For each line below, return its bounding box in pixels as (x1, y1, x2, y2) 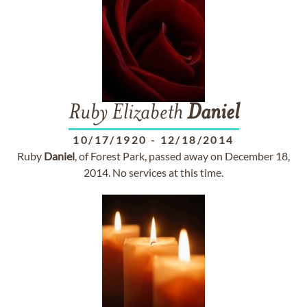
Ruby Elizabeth (68, 103, 187, 125)
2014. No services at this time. (84, 166, 223, 179)
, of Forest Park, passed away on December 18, (75, 149, 290, 162)
